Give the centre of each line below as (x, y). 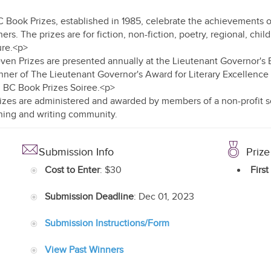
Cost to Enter (72, 170)
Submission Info (76, 152)
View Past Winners (84, 250)
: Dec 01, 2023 (164, 197)
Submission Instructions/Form (107, 224)
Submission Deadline (89, 197)
